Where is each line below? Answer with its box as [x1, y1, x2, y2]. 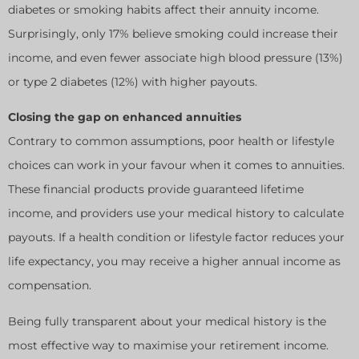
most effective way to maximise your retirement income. [8, 337, 329, 353]
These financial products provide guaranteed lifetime [8, 182, 304, 197]
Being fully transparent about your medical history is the [8, 313, 326, 329]
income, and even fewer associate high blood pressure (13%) [8, 50, 343, 65]
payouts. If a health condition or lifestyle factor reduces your [8, 230, 345, 245]
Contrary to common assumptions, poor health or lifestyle [8, 134, 334, 149]
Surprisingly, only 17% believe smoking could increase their [8, 26, 338, 41]
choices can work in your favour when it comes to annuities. [8, 158, 345, 173]
